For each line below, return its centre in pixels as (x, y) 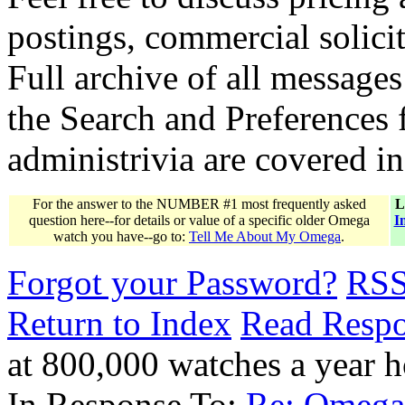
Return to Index (119, 323)
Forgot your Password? (172, 282)
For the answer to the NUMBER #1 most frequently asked (199, 203)
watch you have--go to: (121, 236)
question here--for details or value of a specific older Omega (199, 220)
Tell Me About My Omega (265, 236)
